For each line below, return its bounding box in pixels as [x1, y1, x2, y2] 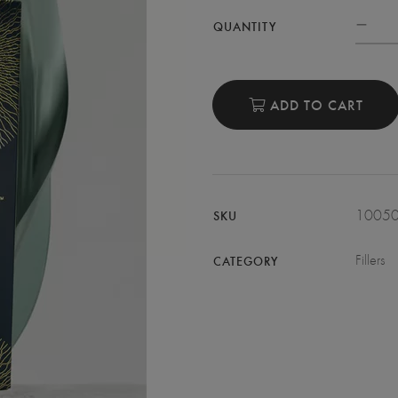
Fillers [355, 251, 385, 268]
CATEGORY [213, 251, 278, 269]
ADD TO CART [266, 94, 363, 114]
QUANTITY [213, 17, 276, 35]
